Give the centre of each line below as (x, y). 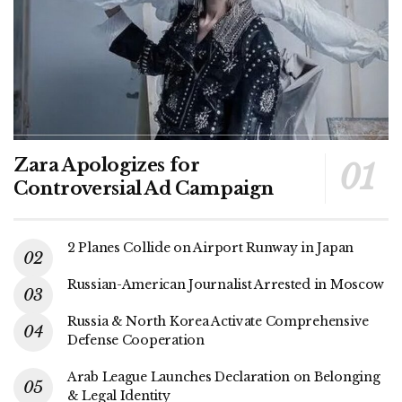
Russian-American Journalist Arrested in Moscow (226, 284)
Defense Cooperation (136, 340)
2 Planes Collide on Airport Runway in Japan (210, 247)
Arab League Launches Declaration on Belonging (224, 376)
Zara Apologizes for (107, 165)
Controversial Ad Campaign (144, 188)
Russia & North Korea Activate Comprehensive (218, 321)
